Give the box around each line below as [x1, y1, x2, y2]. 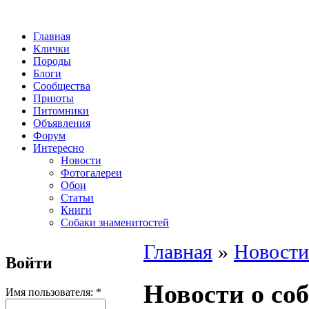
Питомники [33, 105, 89, 117]
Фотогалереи [61, 167, 122, 179]
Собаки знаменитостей [61, 217, 169, 228]
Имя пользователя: [6, 286, 96, 298]
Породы [33, 55, 71, 67]
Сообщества [33, 80, 90, 92]
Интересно [33, 142, 84, 154]
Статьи [61, 192, 94, 203]
